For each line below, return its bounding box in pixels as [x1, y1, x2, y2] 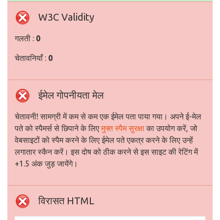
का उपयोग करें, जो [144, 124, 197, 133]
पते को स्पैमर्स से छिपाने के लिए [15, 124, 101, 133]
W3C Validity [38, 11, 94, 23]
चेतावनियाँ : [15, 54, 48, 62]
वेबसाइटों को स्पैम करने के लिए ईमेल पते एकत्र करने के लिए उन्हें [15, 136, 193, 144]
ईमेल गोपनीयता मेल [38, 89, 104, 101]
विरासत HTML [38, 195, 94, 206]
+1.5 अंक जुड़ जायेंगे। [15, 159, 78, 168]
